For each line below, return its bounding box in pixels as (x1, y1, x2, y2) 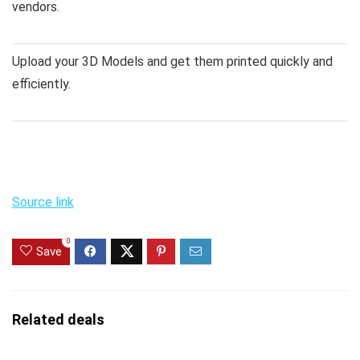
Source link (12, 194, 74, 210)
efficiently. (12, 76, 71, 92)
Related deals (12, 310, 104, 328)
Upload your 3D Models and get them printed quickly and (12, 53, 333, 69)
